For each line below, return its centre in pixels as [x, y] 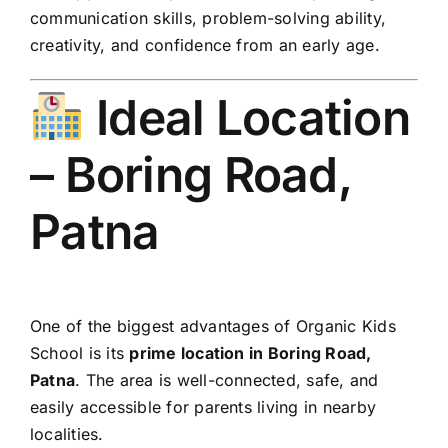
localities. [67, 433]
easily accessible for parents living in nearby [203, 406]
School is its [80, 352]
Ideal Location [247, 117]
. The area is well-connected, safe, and [227, 379]
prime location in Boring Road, [250, 352]
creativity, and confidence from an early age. [205, 44]
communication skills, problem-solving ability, [208, 17]
